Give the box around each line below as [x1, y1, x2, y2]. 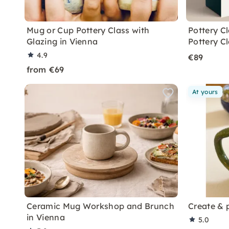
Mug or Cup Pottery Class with [27, 25, 150, 35]
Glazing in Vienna [27, 36, 98, 47]
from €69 [27, 64, 64, 75]
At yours [192, 88, 218, 96]
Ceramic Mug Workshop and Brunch [27, 201, 174, 211]
